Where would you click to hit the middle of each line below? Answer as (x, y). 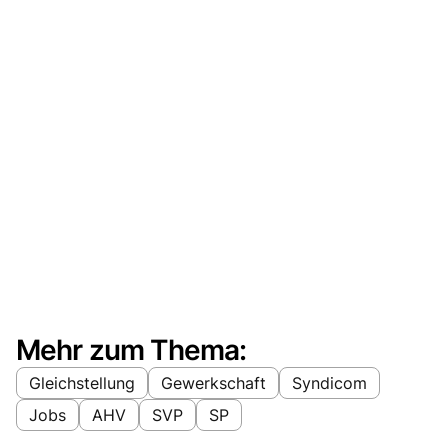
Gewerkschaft (213, 382)
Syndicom (329, 382)
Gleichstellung (82, 382)
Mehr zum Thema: (131, 349)
